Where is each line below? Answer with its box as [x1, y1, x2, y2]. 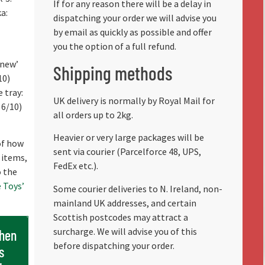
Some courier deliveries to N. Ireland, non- [53, 182, 222, 195]
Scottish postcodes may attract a [53, 211, 188, 223]
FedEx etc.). [53, 160, 98, 172]
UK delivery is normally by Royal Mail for [53, 94, 215, 106]
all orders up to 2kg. [53, 108, 133, 121]
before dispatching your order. [53, 239, 174, 251]
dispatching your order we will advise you [53, 11, 216, 24]
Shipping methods [53, 61, 172, 84]
